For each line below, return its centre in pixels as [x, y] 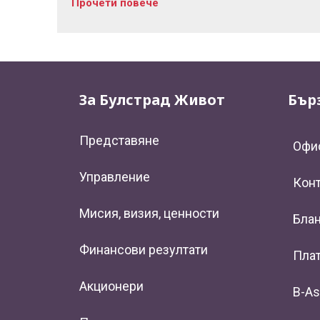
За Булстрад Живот [152, 100]
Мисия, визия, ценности [149, 214]
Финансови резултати [144, 250]
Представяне [119, 141]
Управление [115, 177]
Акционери [111, 286]
